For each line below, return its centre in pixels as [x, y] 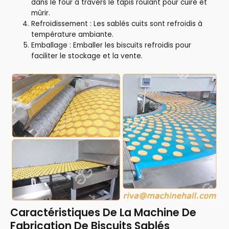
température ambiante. [73, 35]
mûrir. [41, 13]
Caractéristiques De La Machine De [103, 212]
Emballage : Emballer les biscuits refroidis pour [111, 45]
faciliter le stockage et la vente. [87, 56]
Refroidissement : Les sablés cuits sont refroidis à [117, 24]
